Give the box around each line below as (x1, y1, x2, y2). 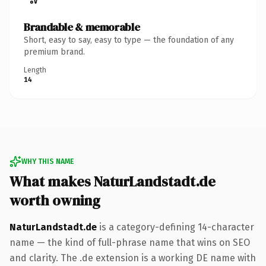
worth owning (9, 190, 100, 210)
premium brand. (24, 46, 85, 57)
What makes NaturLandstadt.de (9, 171, 216, 191)
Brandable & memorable (24, 19, 140, 34)
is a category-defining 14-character (97, 221, 254, 233)
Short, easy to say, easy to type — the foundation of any (24, 34, 234, 45)
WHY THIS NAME (21, 157, 74, 166)
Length (24, 65, 46, 74)
